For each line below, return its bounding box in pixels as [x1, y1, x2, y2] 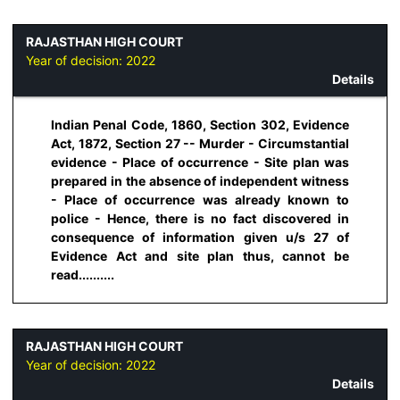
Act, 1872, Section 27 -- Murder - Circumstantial [51, 135, 349, 151]
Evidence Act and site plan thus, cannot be [51, 247, 349, 263]
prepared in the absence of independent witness [51, 172, 349, 188]
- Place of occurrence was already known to [51, 191, 349, 207]
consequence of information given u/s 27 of [51, 229, 349, 245]
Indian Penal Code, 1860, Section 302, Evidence [51, 116, 349, 132]
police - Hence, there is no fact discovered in [51, 210, 349, 226]
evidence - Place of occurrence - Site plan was [51, 154, 349, 170]
